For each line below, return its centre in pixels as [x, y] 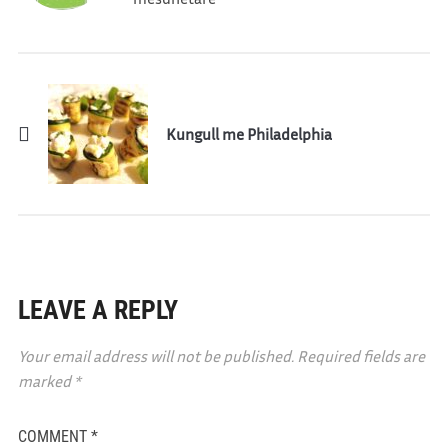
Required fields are [360, 355]
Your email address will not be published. [155, 355]
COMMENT [54, 436]
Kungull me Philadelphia [248, 133]
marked [45, 380]
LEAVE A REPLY [97, 309]
